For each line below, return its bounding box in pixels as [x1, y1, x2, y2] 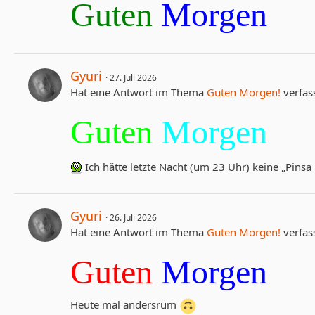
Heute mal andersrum [70, 297, 179, 312]
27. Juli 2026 [110, 72, 157, 84]
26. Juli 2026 [110, 212, 157, 224]
